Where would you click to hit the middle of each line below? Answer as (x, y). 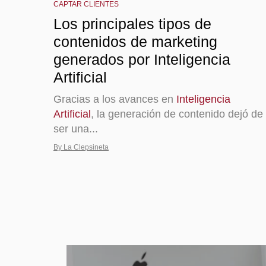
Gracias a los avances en (115, 99)
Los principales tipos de (132, 23)
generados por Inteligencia (142, 59)
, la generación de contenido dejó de (177, 114)
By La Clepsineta (81, 147)
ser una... (76, 129)
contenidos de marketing (135, 41)
